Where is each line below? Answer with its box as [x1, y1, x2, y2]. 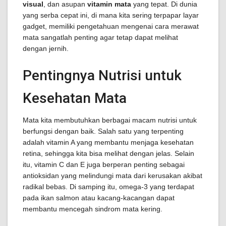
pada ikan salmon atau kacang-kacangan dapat [23, 194, 175, 202]
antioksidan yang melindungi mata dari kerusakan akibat [23, 172, 202, 180]
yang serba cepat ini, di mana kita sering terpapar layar [23, 11, 199, 19]
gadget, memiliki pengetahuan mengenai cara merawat [23, 22, 199, 30]
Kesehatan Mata [23, 90, 127, 106]
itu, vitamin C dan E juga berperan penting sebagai [23, 160, 185, 168]
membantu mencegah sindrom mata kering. [23, 205, 162, 213]
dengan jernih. [23, 44, 69, 52]
